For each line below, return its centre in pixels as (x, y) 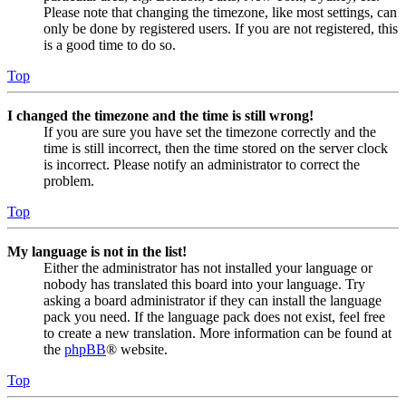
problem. (69, 180)
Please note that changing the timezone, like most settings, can (220, 12)
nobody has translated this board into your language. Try (204, 284)
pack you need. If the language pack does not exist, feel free (214, 316)
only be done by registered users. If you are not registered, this (221, 28)
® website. (137, 349)
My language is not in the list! (97, 251)
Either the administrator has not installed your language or (208, 267)
